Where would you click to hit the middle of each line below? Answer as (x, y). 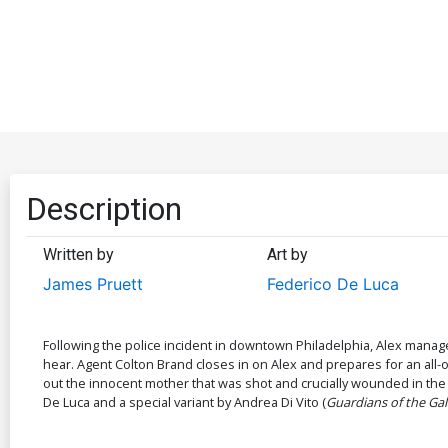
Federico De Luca (332, 283)
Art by (287, 254)
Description (104, 208)
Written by (78, 254)
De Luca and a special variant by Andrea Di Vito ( (184, 401)
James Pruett (93, 283)
